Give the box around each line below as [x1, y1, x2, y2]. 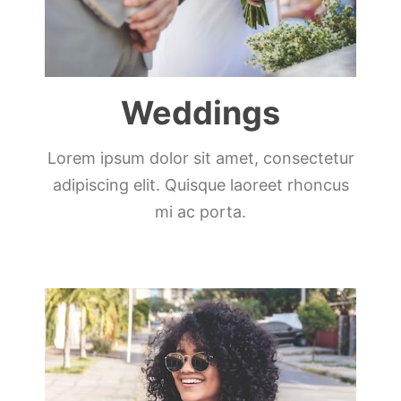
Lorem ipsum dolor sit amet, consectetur [47, 149, 354, 168]
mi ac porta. [155, 202, 246, 222]
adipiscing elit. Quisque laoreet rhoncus [52, 175, 349, 195]
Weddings [121, 93, 280, 133]
